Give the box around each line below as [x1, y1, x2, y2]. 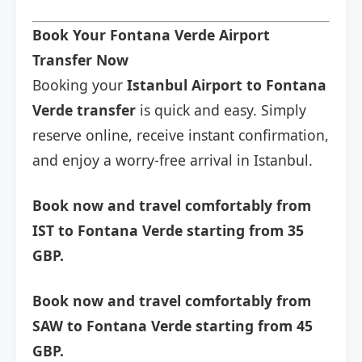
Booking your [32, 75, 127, 95]
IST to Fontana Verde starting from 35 [32, 221, 304, 241]
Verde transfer [32, 100, 136, 120]
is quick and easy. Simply [136, 100, 306, 120]
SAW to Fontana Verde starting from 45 [32, 316, 313, 336]
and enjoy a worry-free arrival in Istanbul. [32, 150, 313, 170]
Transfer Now [32, 50, 128, 70]
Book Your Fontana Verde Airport [32, 25, 270, 45]
